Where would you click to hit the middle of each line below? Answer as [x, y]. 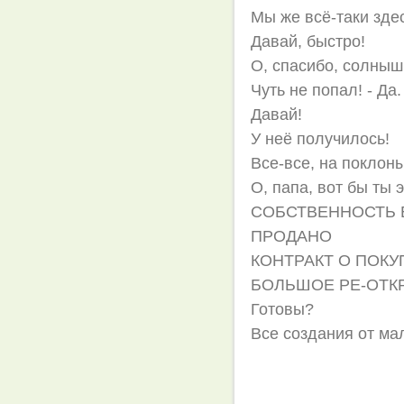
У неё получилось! [321, 139]
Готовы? [283, 309]
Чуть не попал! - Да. [326, 90]
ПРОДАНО [292, 236]
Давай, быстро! [308, 41]
